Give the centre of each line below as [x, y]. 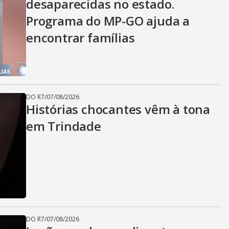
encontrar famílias [81, 38]
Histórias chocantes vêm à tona [118, 109]
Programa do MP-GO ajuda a [108, 21]
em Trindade [64, 126]
